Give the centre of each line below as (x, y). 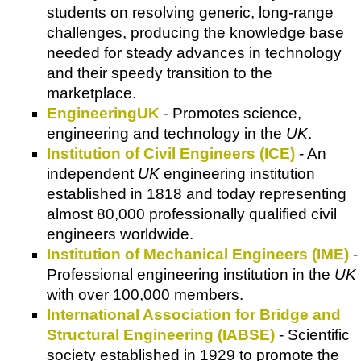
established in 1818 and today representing (197, 194)
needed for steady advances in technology (194, 53)
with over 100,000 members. (145, 295)
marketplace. (91, 93)
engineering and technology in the (166, 134)
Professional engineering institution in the (191, 275)
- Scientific (312, 335)
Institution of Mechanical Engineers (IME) (198, 255)
